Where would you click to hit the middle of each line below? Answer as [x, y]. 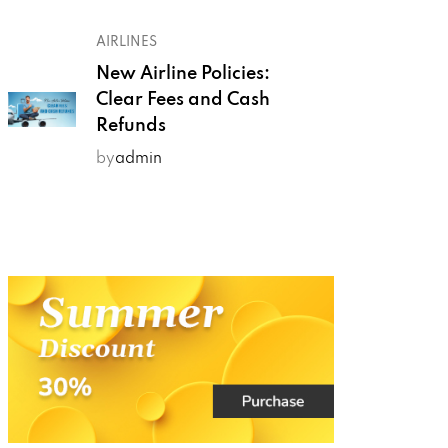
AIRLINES [127, 42]
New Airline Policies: [183, 74]
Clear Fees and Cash [183, 100]
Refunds [131, 126]
